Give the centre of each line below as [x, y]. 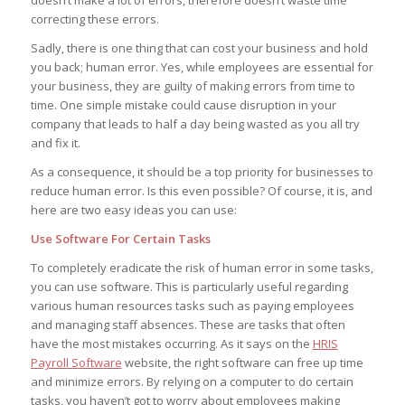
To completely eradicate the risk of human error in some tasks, [202, 268]
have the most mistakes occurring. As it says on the [171, 344]
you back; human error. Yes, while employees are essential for [202, 66]
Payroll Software [76, 363]
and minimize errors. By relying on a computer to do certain [192, 382]
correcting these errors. [94, 19]
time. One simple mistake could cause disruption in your [183, 104]
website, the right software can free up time [242, 363]
